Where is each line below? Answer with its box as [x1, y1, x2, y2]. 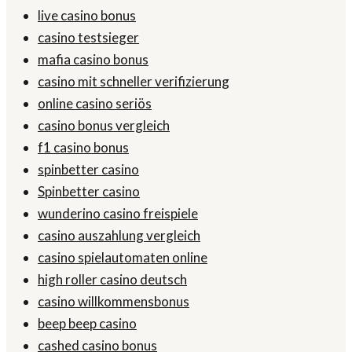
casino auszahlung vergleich [38, 227, 200, 244]
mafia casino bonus [38, 51, 148, 68]
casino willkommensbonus [38, 293, 189, 310]
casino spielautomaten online [38, 249, 207, 266]
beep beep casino [38, 315, 137, 332]
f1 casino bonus [38, 139, 129, 156]
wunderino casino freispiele [38, 205, 198, 222]
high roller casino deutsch [38, 271, 187, 288]
